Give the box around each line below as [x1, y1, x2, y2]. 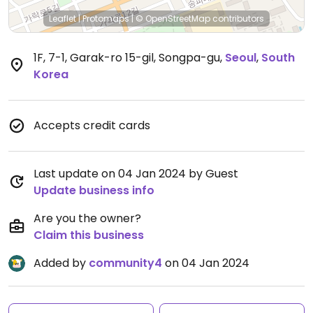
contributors [210, 13, 264, 24]
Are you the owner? [34, 210, 141, 226]
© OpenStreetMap [136, 13, 210, 24]
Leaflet [49, 13, 76, 24]
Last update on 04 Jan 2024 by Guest [34, 166, 238, 182]
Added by [34, 255, 89, 271]
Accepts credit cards [34, 117, 150, 133]
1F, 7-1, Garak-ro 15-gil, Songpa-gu [34, 50, 220, 66]
